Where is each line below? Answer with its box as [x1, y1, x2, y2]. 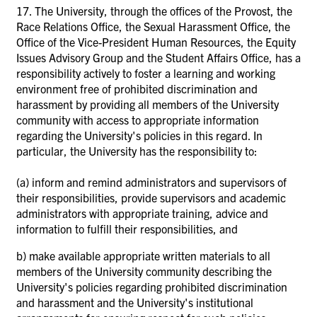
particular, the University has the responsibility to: [16, 143, 258, 158]
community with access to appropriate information [16, 112, 259, 127]
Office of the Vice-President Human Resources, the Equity [16, 34, 296, 49]
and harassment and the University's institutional [16, 294, 253, 309]
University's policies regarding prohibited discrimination [16, 279, 287, 294]
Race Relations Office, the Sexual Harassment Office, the [16, 18, 290, 33]
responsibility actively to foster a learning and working [16, 65, 275, 80]
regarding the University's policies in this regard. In [16, 127, 263, 142]
